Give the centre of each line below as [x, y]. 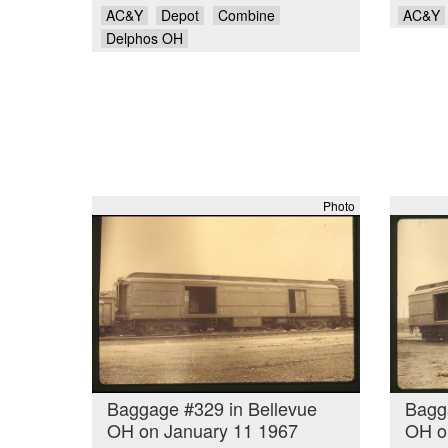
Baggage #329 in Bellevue [212, 408]
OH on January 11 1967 [202, 430]
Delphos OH [144, 38]
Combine [246, 14]
